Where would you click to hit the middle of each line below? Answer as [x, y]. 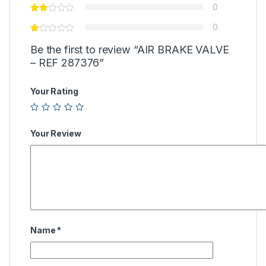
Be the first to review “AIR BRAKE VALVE [130, 50]
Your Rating [54, 91]
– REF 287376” [67, 63]
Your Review [56, 133]
